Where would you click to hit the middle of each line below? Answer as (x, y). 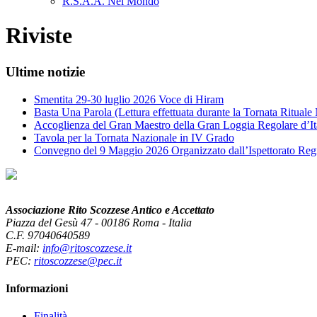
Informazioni (37, 288)
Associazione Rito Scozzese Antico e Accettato (110, 209)
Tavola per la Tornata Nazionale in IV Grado (134, 137)
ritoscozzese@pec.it (78, 260)
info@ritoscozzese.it (87, 248)
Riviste (39, 36)
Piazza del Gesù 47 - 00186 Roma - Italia (99, 222)
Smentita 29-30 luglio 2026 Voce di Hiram (129, 99)
